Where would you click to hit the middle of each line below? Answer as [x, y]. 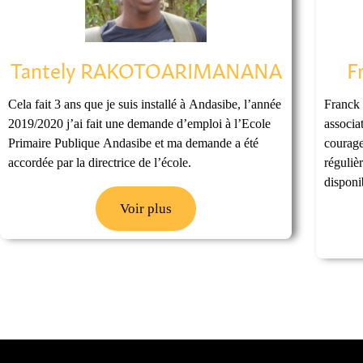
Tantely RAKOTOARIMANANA [146, 68]
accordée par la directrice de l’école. [173, 162]
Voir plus [146, 208]
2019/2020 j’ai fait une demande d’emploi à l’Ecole [139, 123]
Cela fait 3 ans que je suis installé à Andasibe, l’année [145, 104]
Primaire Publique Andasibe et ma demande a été [133, 143]
